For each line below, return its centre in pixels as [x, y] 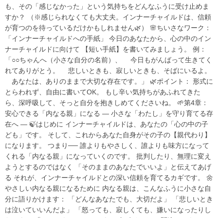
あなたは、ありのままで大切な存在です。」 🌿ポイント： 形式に [109, 81]
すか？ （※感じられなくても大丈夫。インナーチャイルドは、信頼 [108, 17]
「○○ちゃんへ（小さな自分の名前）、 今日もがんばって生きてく [109, 60]
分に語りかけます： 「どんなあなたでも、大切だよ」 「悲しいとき [109, 199]
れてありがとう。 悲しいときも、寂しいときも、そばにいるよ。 [108, 70]
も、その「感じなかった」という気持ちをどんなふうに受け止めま [107, 6]
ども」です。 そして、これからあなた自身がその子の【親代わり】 [108, 135]
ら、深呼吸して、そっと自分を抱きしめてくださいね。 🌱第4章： [107, 102]
